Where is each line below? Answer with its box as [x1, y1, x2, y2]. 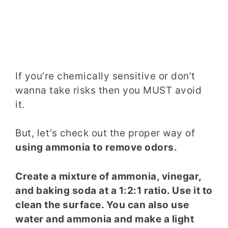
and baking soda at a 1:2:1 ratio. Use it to [15, 184, 213, 196]
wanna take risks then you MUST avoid [15, 84, 202, 96]
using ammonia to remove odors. [15, 141, 177, 154]
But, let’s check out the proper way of [15, 127, 195, 139]
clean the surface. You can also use [15, 198, 189, 211]
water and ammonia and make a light [15, 213, 194, 225]
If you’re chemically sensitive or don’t [15, 70, 195, 82]
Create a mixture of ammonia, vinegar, [15, 170, 202, 182]
